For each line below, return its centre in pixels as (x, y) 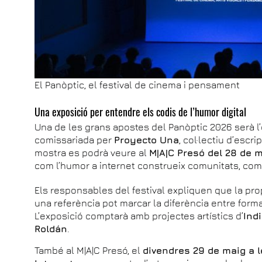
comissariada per (75, 139)
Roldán (51, 228)
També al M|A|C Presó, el (89, 250)
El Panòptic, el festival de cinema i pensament (137, 85)
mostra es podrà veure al (92, 152)
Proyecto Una (147, 139)
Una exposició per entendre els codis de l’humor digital (141, 111)
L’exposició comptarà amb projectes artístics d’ (139, 216)
